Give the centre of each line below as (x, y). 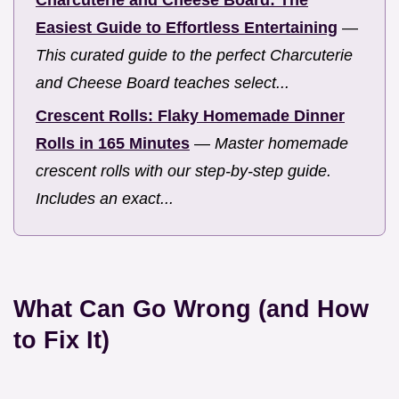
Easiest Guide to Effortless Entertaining (187, 28)
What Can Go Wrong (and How (191, 309)
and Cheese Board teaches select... (163, 83)
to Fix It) (61, 340)
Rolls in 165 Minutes (113, 143)
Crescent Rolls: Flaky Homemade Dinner (190, 115)
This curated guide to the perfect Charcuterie (194, 56)
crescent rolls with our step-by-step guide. (183, 171)
